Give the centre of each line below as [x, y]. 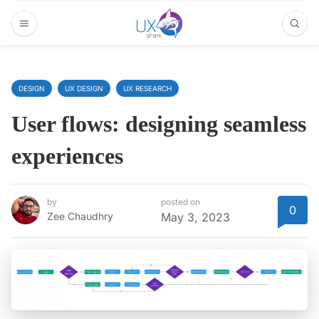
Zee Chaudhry [80, 216]
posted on [181, 202]
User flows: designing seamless [159, 124]
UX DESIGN [84, 88]
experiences [67, 156]
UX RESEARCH [147, 88]
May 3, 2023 [195, 218]
